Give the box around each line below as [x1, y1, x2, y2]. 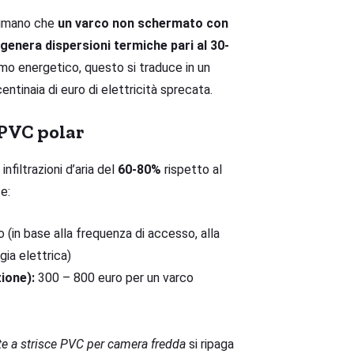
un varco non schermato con [58, 16, 228, 32]
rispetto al [161, 162, 222, 178]
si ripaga [186, 337, 234, 352]
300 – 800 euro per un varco [35, 270, 194, 286]
